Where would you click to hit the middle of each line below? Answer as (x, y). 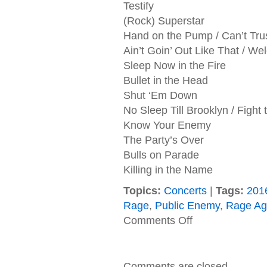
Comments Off (158, 221)
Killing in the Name (168, 170)
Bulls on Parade (161, 155)
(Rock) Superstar (164, 21)
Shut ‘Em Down (160, 95)
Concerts (185, 191)
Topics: (142, 191)
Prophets (206, 240)
